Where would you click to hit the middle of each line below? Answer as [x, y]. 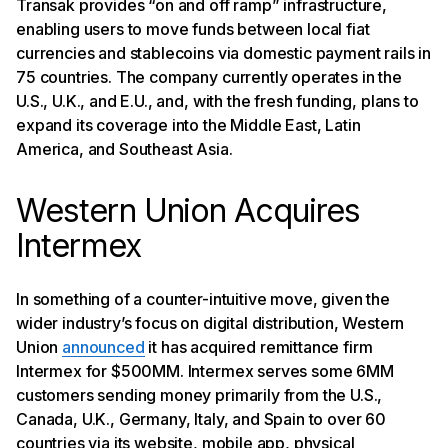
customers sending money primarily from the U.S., [199, 394]
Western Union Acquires [188, 210]
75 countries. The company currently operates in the [209, 76]
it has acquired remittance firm [258, 346]
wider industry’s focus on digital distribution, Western [210, 322]
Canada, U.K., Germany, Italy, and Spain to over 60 [201, 418]
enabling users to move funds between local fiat [193, 28]
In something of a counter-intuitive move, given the [203, 298]
